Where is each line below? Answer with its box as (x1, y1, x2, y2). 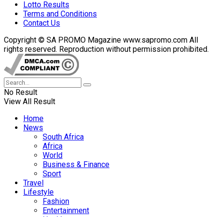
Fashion (43, 196, 69, 206)
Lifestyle (23, 187, 54, 197)
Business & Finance (43, 159, 109, 169)
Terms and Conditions (23, 9, 97, 18)
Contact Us (23, 18, 60, 28)
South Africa (43, 132, 84, 141)
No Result (4, 87, 37, 97)
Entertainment (43, 205, 89, 215)
